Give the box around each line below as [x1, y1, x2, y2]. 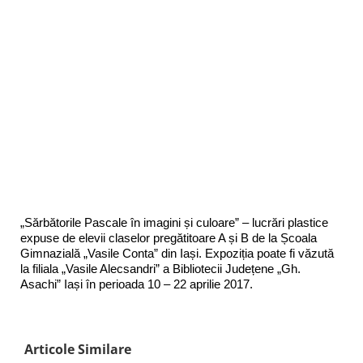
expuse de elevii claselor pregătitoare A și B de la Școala [20, 231, 317, 246]
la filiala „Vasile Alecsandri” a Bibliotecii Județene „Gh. [20, 262, 301, 276]
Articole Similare [23, 340, 131, 359]
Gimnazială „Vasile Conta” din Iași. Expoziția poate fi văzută [20, 246, 334, 261]
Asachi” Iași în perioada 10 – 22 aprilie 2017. [20, 277, 253, 292]
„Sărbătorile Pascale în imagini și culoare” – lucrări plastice [20, 216, 328, 230]
